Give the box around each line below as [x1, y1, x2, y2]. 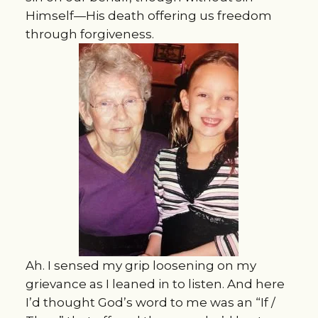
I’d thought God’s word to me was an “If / [25, 295, 275, 309]
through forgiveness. [25, 26, 154, 41]
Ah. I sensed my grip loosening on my [25, 258, 256, 273]
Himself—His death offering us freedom [25, 8, 272, 23]
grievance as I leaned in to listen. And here [25, 276, 285, 291]
